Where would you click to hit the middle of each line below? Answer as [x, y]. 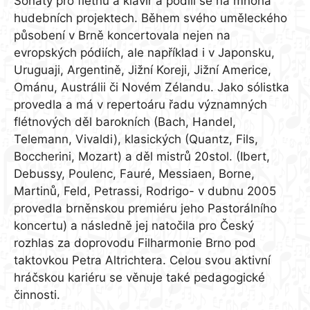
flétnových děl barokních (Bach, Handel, [125, 121]
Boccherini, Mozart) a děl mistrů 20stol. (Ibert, [142, 156]
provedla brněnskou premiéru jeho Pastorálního [145, 208]
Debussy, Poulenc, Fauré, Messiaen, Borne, [134, 173]
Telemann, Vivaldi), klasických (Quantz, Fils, [136, 139]
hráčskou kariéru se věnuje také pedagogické [139, 277]
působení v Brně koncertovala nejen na [122, 35]
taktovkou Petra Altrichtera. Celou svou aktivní [142, 260]
